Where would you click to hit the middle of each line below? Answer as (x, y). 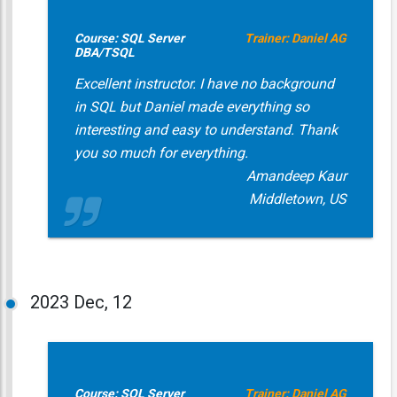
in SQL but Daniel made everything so (191, 107)
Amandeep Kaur (296, 176)
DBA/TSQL (104, 52)
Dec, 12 (102, 302)
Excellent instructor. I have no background (204, 84)
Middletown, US (297, 199)
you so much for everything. (161, 153)
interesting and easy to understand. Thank (206, 130)
